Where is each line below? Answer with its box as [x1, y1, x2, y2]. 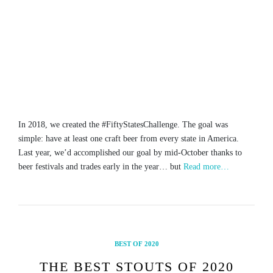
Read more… [183, 162, 229, 172]
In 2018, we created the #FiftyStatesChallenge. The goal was [18, 120, 228, 130]
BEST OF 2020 [114, 240, 159, 248]
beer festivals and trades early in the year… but [18, 162, 183, 172]
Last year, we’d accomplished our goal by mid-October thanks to [18, 148, 242, 158]
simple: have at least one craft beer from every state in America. [18, 134, 239, 144]
